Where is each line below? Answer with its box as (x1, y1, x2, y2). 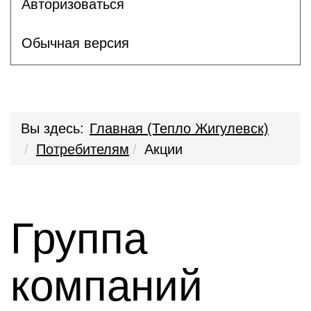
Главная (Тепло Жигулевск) (90, 121, 269, 136)
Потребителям (36, 142, 129, 157)
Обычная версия (22, 35, 129, 51)
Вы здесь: (21, 121, 84, 136)
